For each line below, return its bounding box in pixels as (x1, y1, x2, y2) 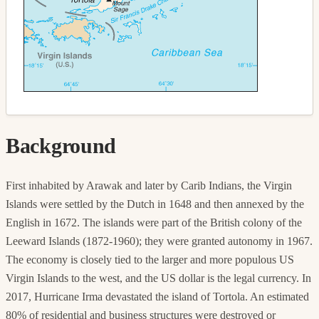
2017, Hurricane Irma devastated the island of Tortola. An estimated (6, 290, 309, 303)
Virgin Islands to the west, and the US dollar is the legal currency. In (6, 271, 311, 284)
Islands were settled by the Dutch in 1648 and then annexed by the (6, 197, 304, 210)
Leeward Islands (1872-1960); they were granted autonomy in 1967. (6, 234, 313, 247)
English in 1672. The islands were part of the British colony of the (6, 216, 302, 229)
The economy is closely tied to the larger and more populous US (6, 253, 294, 266)
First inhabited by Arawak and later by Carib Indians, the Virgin (6, 179, 292, 192)
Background (6, 133, 116, 157)
